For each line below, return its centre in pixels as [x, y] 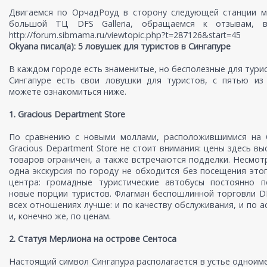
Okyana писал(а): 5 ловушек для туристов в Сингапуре [120, 46]
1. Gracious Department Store [67, 114]
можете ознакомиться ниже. [68, 92]
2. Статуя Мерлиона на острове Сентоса [93, 239]
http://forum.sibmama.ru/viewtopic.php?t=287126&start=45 [125, 35]
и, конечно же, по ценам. [60, 216]
